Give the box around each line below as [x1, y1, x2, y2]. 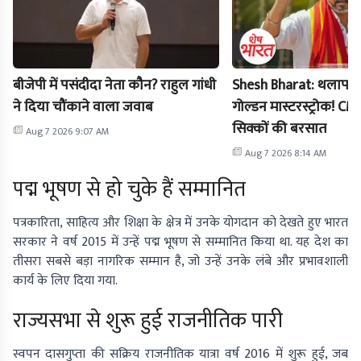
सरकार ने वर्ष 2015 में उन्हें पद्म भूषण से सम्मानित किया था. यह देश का [13, 231, 348, 254]
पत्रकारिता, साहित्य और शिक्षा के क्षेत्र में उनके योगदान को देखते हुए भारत [13, 212, 348, 234]
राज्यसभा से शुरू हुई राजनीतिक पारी [13, 304, 283, 339]
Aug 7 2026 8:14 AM [245, 145, 327, 162]
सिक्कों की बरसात [232, 117, 326, 142]
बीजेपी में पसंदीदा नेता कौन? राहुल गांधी [13, 73, 216, 98]
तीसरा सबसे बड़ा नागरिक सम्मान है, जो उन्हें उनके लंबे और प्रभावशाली [13, 251, 348, 273]
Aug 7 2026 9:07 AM [26, 123, 110, 140]
